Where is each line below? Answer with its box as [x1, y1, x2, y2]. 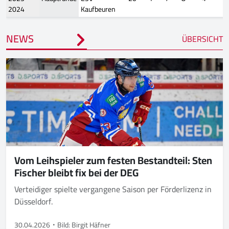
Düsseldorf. [14, 193, 55, 209]
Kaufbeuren [81, 2, 116, 16]
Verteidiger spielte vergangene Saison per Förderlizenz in [14, 181, 212, 197]
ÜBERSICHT [182, 31, 223, 47]
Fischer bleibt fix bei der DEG [14, 163, 139, 182]
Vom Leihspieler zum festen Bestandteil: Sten [14, 150, 212, 170]
